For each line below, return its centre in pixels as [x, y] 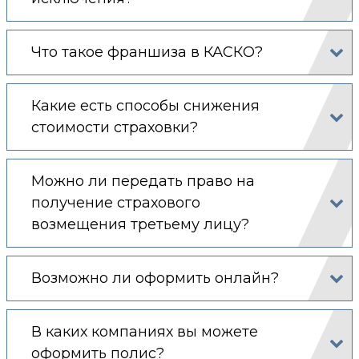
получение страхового [116, 202]
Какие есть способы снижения [145, 105]
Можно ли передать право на [143, 181]
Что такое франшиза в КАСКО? [147, 52]
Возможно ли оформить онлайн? [155, 278]
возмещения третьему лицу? [140, 224]
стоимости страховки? [115, 127]
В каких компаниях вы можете [145, 331]
